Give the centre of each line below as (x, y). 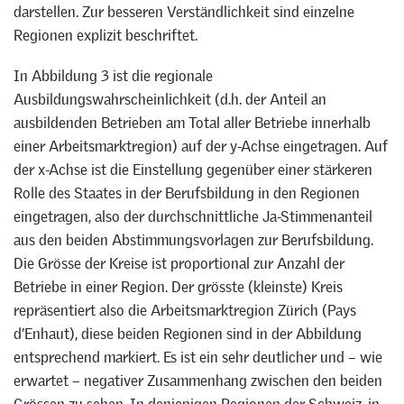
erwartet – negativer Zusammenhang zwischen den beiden (198, 380)
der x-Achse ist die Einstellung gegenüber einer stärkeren (193, 169)
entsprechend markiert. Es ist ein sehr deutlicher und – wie (198, 357)
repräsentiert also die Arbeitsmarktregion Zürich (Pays (185, 310)
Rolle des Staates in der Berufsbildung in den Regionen (187, 193)
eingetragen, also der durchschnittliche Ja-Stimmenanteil (193, 216)
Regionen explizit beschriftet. (106, 35)
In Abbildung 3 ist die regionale (113, 75)
